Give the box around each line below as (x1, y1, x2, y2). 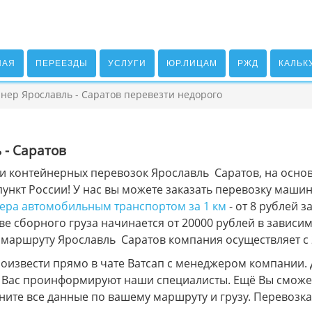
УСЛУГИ (107, 58, 146, 68)
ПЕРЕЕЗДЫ (35, 58, 88, 68)
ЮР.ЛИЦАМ (166, 58, 217, 68)
